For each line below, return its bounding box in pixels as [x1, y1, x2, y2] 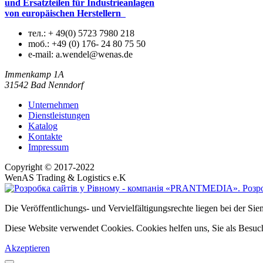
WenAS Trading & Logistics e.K [5, 173, 126, 183]
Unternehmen [28, 100, 79, 110]
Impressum [28, 142, 69, 153]
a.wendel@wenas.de [53, 49, 133, 60]
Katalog [28, 121, 58, 131]
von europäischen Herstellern [5, 8, 126, 19]
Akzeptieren [5, 243, 50, 254]
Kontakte [28, 131, 62, 142]
